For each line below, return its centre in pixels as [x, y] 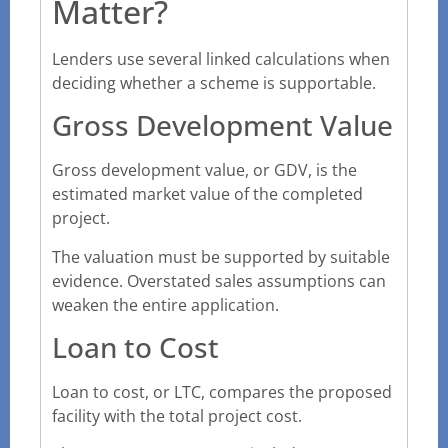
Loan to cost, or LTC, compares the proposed [222, 391]
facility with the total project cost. [177, 415]
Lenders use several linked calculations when [221, 58]
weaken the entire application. [165, 304]
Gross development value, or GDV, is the [204, 170]
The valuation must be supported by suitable [221, 256]
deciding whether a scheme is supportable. [214, 82]
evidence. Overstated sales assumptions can [219, 280]
